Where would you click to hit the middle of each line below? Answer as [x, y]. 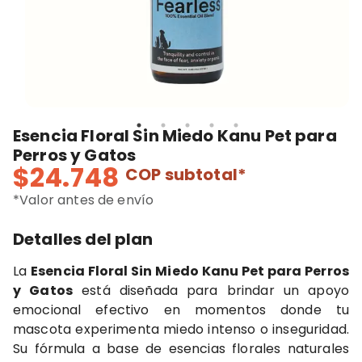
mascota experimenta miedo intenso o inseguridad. [181, 329]
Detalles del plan [83, 239]
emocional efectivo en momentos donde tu [181, 310]
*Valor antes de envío [84, 200]
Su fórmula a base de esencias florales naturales [181, 349]
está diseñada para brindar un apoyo [210, 290]
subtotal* [204, 175]
